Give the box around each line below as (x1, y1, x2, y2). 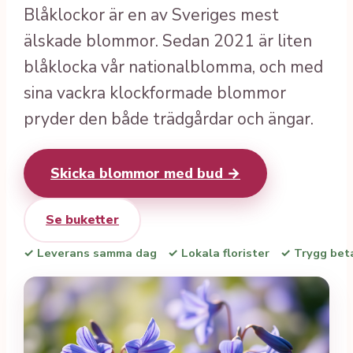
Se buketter (46, 210, 119, 229)
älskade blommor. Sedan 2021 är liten (24, 29, 312, 52)
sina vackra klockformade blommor (24, 81, 286, 104)
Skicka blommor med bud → (50, 163, 240, 183)
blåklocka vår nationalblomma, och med (24, 55, 323, 78)
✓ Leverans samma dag (24, 244, 157, 261)
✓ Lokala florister (168, 244, 269, 261)
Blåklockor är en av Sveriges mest (24, 3, 279, 26)
